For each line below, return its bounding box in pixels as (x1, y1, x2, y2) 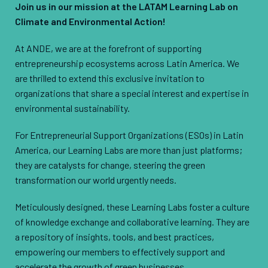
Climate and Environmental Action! (15, 15, 166, 27)
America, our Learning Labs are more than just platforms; (15, 144, 242, 156)
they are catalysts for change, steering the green (15, 159, 205, 170)
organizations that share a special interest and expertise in (15, 87, 249, 99)
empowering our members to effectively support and (15, 245, 225, 257)
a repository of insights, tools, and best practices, (15, 230, 214, 242)
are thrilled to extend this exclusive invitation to (15, 72, 205, 84)
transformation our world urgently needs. (15, 173, 176, 185)
